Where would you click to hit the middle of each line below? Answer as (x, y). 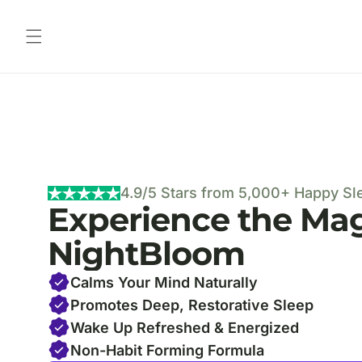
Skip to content (48, 18)
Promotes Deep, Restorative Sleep (192, 305)
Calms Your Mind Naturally (164, 282)
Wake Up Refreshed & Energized (185, 327)
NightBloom (147, 253)
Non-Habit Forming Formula (168, 350)
